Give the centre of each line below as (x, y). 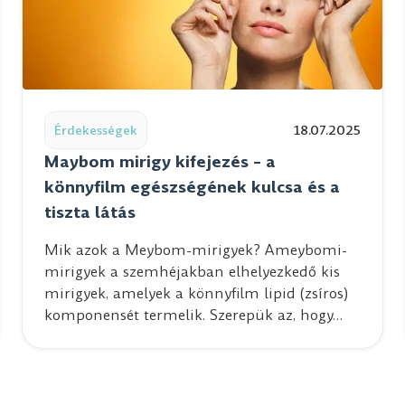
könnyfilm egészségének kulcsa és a (192, 187)
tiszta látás (90, 212)
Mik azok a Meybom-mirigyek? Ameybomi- (196, 250)
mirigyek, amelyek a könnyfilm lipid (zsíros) (196, 293)
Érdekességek (96, 130)
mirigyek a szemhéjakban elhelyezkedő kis (192, 272)
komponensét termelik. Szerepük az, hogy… (193, 315)
